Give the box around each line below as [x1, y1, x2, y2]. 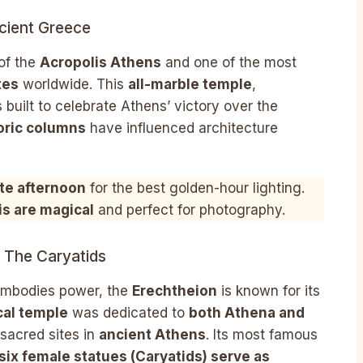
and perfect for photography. [94, 202, 285, 219]
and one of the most [161, 53, 297, 70]
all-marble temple [128, 75, 252, 92]
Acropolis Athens [40, 53, 161, 70]
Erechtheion [132, 282, 217, 299]
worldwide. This [19, 75, 128, 92]
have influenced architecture [86, 119, 278, 136]
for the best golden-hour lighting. [86, 180, 305, 197]
